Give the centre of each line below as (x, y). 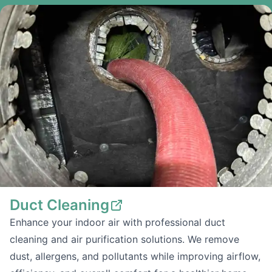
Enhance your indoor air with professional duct (117, 222)
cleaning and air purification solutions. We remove (124, 239)
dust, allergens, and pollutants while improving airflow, (135, 256)
